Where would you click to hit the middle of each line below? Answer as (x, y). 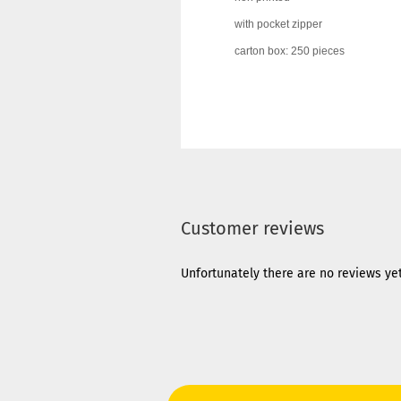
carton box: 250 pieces (290, 51)
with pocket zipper (278, 24)
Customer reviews (252, 228)
